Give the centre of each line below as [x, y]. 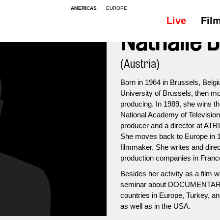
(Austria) [140, 64]
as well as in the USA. [155, 206]
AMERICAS [84, 8]
